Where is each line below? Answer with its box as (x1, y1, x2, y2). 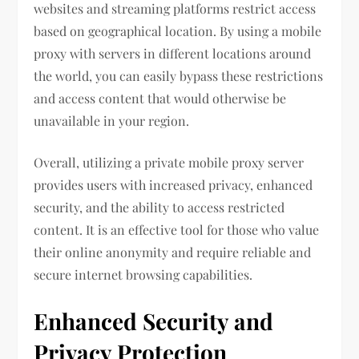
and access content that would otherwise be (34, 90, 287, 107)
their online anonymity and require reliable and (34, 244, 312, 261)
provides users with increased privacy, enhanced (34, 176, 313, 194)
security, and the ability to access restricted (34, 199, 285, 216)
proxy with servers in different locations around (34, 45, 312, 63)
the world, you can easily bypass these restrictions (34, 67, 324, 85)
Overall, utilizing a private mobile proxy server (34, 154, 305, 171)
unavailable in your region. (34, 112, 190, 130)
